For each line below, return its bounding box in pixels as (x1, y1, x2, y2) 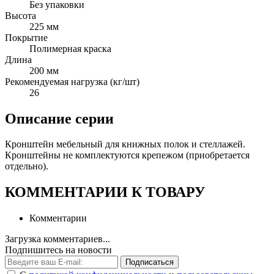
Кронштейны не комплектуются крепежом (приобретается (5, 150, 250, 161)
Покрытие (5, 32, 48, 43)
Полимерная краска (29, 43, 111, 54)
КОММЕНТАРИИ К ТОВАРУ (5, 184, 206, 201)
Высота (5, 10, 36, 21)
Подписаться (125, 257, 174, 267)
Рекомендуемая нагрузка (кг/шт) (5, 76, 139, 87)
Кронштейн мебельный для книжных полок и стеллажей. (5, 139, 245, 150)
